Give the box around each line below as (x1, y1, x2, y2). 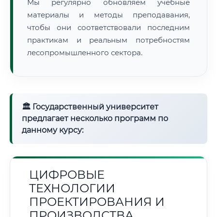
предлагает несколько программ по (22, 114, 168, 123)
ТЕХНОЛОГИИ (29, 181, 115, 195)
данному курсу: (22, 125, 83, 135)
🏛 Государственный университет (22, 102, 158, 111)
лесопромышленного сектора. (27, 48, 142, 57)
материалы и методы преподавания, (27, 10, 190, 19)
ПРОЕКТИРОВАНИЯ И (29, 195, 165, 209)
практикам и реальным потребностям (27, 35, 190, 45)
